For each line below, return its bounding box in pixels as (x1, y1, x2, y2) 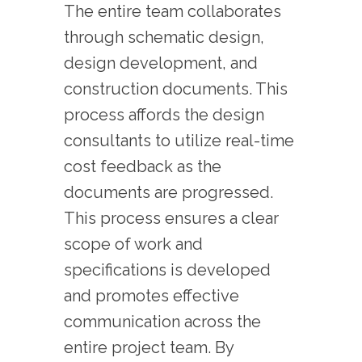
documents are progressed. (64, 182, 273, 202)
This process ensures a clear (64, 208, 279, 228)
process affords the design (64, 104, 264, 124)
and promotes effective (64, 285, 239, 305)
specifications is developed (64, 259, 271, 280)
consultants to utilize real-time (64, 130, 294, 150)
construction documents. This (64, 78, 288, 99)
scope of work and (64, 234, 203, 254)
